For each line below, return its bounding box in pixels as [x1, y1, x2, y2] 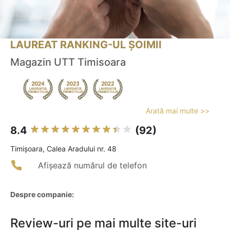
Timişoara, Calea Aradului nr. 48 [10, 144, 117, 154]
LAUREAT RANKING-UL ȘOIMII [10, 39, 162, 51]
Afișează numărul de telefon [38, 160, 147, 171]
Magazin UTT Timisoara [10, 56, 126, 69]
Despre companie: [10, 190, 74, 199]
